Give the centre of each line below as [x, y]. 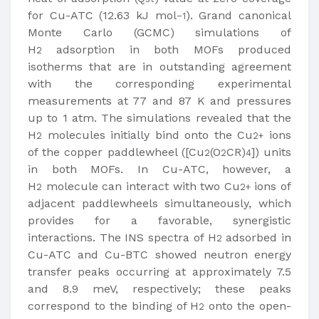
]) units [271, 152]
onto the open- [248, 306]
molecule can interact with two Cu [141, 186]
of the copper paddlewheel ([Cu [116, 152]
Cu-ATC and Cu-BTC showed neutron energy [159, 255]
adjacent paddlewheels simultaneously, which [159, 203]
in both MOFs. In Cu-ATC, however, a [159, 169]
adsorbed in [257, 237]
